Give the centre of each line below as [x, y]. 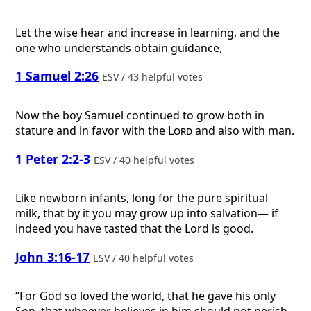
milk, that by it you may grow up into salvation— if [147, 213]
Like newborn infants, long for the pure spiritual [142, 198]
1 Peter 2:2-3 [53, 159]
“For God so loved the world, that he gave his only [146, 296]
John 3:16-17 [53, 257]
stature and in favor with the [92, 130]
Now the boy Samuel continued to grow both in [140, 115]
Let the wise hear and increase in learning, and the [148, 32]
